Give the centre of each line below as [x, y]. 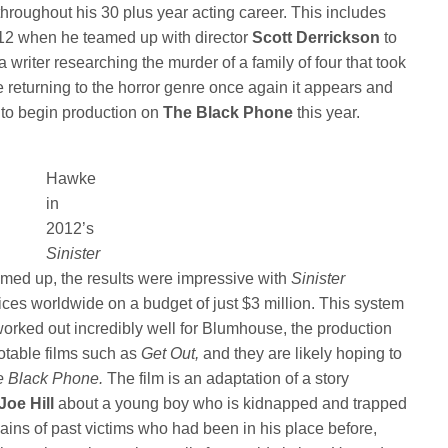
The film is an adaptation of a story [228, 378]
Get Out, [172, 353]
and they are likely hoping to [303, 353]
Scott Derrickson [318, 37]
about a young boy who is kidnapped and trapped [233, 403]
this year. [327, 112]
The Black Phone [228, 112]
